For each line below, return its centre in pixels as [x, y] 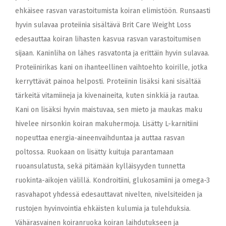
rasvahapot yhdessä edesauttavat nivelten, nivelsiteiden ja [109, 194]
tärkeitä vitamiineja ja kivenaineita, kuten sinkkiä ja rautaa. [107, 96]
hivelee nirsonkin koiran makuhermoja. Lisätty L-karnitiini [107, 124]
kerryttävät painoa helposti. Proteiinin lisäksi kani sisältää [108, 81]
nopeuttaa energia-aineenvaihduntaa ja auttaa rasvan [100, 138]
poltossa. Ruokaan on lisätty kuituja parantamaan [94, 152]
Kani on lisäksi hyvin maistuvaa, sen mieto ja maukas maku [109, 110]
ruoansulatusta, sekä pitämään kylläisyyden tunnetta [100, 166]
